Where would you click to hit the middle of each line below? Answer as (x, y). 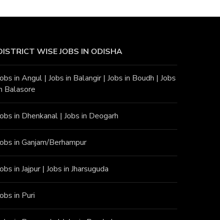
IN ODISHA (101, 52)
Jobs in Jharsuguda (78, 169)
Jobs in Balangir (75, 78)
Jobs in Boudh (131, 78)
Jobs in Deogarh (92, 116)
